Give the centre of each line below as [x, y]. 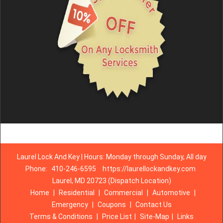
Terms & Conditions [61, 217]
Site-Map [155, 217]
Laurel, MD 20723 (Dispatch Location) [111, 181]
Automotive [171, 193]
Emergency [70, 205]
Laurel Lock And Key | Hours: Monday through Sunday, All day [111, 157]
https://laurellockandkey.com [149, 169]
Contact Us [153, 205]
